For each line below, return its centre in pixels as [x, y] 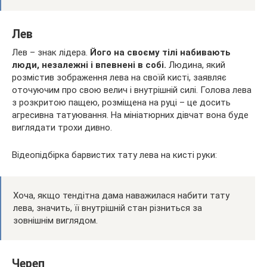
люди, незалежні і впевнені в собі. [90, 65]
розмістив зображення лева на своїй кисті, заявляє [119, 77]
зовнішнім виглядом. [55, 220]
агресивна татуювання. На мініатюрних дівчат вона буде [130, 115]
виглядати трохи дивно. [62, 127]
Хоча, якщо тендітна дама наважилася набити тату [121, 195]
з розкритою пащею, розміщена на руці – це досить [121, 102]
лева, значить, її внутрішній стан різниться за [108, 208]
